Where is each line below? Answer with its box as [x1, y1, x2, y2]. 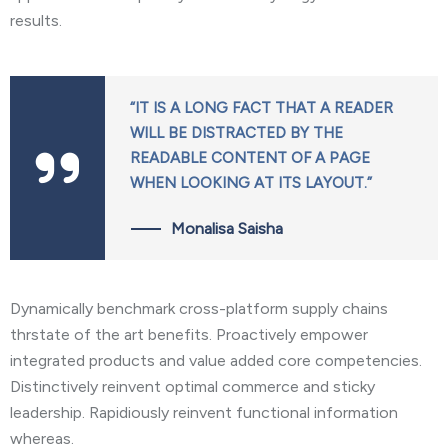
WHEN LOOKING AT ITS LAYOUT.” [130, 174, 372, 193]
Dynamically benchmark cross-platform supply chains [10, 299, 388, 319]
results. [10, 11, 62, 31]
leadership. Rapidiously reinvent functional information [10, 403, 398, 423]
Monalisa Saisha [171, 219, 283, 239]
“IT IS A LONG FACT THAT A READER [130, 99, 393, 118]
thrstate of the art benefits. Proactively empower [10, 325, 368, 345]
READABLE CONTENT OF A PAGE [130, 149, 370, 168]
